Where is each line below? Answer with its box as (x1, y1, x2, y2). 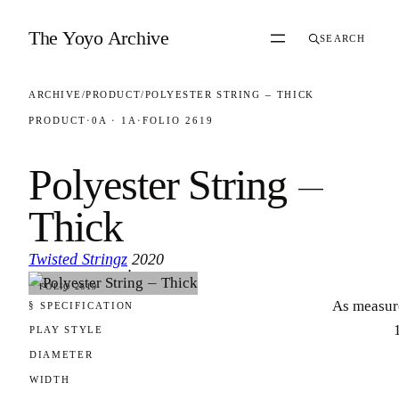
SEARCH (320, 33, 365, 44)
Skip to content (6, 9, 102, 26)
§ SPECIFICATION (28, 300, 134, 311)
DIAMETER (29, 349, 94, 360)
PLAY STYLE (29, 324, 103, 335)
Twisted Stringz (28, 249, 127, 268)
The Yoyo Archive (28, 27, 169, 49)
